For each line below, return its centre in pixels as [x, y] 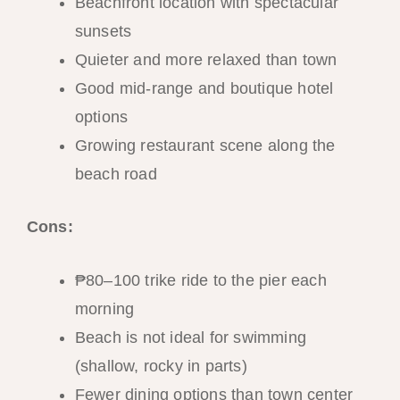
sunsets [103, 31]
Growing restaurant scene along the [205, 145]
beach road [116, 174]
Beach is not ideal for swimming [190, 338]
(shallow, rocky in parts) [161, 367]
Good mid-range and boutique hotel [204, 88]
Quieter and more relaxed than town [206, 59]
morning [104, 309]
